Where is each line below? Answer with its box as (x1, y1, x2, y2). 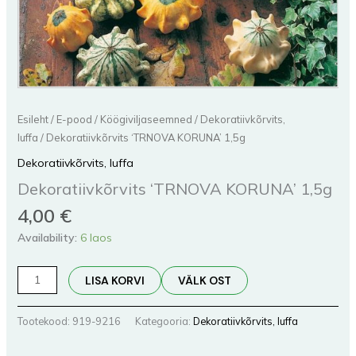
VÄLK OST (178, 273, 232, 288)
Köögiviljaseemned (99, 113, 192, 126)
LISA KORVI (85, 273, 145, 288)
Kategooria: (134, 314, 193, 327)
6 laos (79, 230, 112, 245)
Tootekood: (17, 314, 72, 327)
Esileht (17, 113, 48, 126)
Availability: (17, 230, 77, 245)
